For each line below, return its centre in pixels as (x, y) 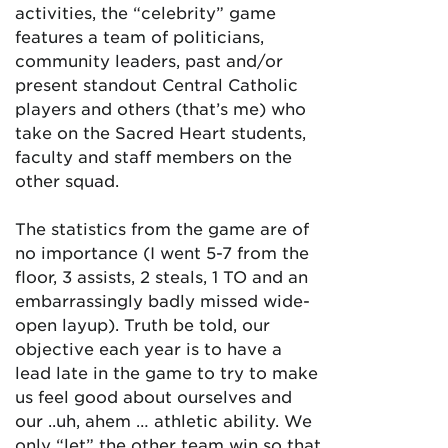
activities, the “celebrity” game (145, 12)
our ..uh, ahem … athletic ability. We (163, 420)
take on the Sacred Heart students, (160, 132)
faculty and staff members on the (153, 156)
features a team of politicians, (139, 36)
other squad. (67, 180)
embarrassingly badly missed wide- (162, 300)
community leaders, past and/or (149, 60)
